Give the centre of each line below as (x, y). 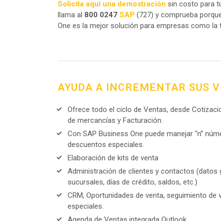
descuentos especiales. (106, 145)
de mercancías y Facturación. (115, 120)
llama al (71, 15)
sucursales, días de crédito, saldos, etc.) (132, 182)
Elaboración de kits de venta (113, 158)
